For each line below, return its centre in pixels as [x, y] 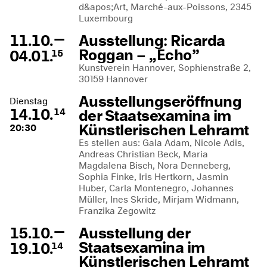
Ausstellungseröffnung [160, 101]
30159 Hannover [113, 79]
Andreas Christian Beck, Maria [143, 154]
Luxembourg [106, 18]
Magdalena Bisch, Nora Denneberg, [155, 165]
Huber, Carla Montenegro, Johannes [156, 188]
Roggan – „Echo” [139, 55]
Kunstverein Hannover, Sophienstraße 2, [165, 68]
